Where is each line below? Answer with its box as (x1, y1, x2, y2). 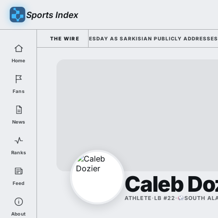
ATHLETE (125, 195, 152, 201)
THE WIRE (50, 36, 80, 41)
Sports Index (25, 9, 79, 20)
